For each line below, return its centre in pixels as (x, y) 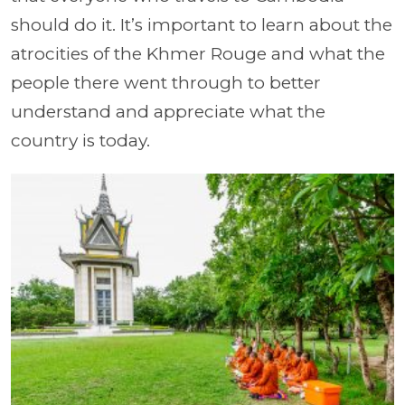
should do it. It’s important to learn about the (202, 24)
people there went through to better (166, 82)
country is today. (80, 140)
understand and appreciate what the (168, 111)
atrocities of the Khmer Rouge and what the (198, 53)
